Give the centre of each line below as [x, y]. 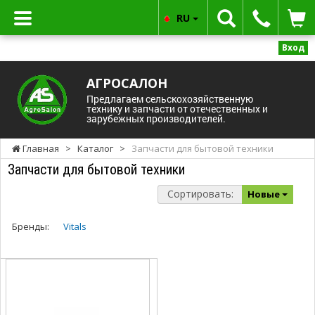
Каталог [95, 148]
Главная [40, 148]
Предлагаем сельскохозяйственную [169, 98]
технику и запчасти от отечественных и [177, 108]
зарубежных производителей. [156, 118]
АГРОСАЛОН [127, 83]
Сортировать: [200, 193]
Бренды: [31, 226]
